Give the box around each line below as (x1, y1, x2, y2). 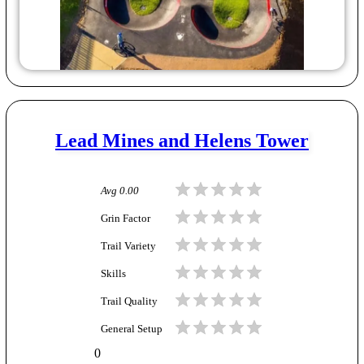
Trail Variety (101, 240, 156, 252)
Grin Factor (101, 212, 150, 224)
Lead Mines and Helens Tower (55, 129, 309, 151)
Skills (101, 267, 126, 279)
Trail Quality (101, 295, 158, 307)
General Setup (101, 323, 162, 335)
